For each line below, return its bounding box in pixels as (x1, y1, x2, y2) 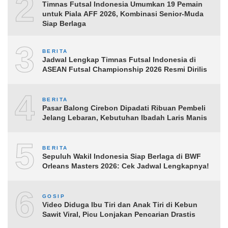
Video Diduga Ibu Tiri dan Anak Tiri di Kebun (42, 200, 197, 209)
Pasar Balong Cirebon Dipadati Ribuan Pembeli (42, 103, 206, 112)
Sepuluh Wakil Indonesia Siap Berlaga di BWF (42, 152, 201, 160)
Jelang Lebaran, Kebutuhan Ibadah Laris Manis (42, 113, 207, 122)
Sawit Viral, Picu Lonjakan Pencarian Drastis (42, 210, 195, 218)
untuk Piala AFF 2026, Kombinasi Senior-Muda (42, 10, 204, 18)
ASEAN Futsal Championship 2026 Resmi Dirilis (42, 65, 207, 73)
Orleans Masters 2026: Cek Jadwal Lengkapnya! (42, 161, 209, 170)
